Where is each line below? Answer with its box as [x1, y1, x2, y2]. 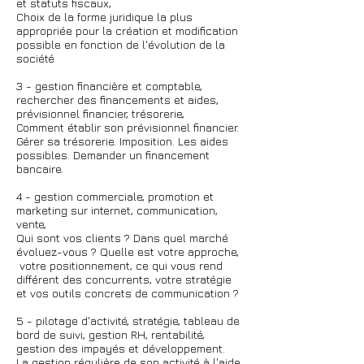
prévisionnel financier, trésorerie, [16, 106, 188, 120]
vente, [16, 217, 50, 231]
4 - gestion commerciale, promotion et [16, 189, 214, 203]
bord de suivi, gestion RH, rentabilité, [16, 327, 205, 341]
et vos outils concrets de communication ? [16, 286, 239, 300]
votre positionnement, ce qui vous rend [16, 258, 223, 272]
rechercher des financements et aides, [16, 93, 219, 106]
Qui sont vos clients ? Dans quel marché [16, 231, 228, 245]
